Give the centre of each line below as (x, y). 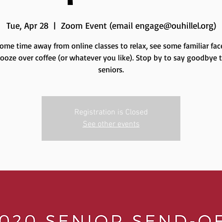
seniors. (111, 70)
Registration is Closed (111, 113)
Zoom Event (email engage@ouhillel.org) (138, 26)
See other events (111, 125)
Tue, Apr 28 (27, 26)
